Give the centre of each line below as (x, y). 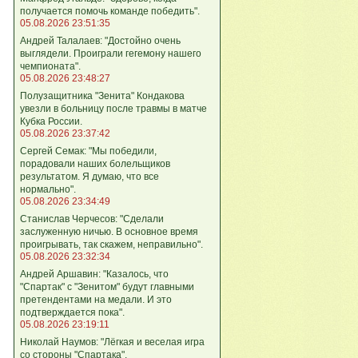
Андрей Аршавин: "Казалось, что (94, 274)
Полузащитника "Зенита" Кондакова (102, 95)
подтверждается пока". (72, 312)
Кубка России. (51, 121)
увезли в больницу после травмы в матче (113, 108)
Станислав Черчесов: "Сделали (92, 219)
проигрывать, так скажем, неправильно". (111, 244)
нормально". (48, 189)
